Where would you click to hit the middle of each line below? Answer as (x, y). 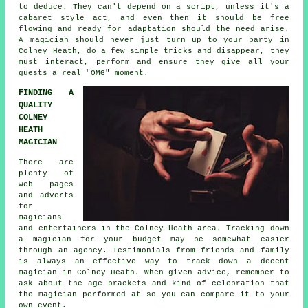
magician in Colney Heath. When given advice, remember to (154, 272)
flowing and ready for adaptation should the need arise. (154, 29)
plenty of (46, 173)
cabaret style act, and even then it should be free (154, 18)
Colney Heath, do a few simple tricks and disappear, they (154, 51)
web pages (46, 184)
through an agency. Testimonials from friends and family (154, 250)
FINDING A (46, 92)
